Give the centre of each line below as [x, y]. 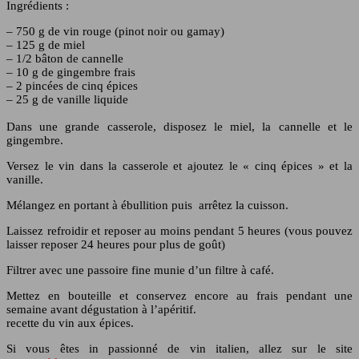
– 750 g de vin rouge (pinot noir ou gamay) [115, 32]
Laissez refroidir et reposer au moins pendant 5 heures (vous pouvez [179, 231]
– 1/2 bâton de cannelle [65, 59]
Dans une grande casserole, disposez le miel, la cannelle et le [179, 127]
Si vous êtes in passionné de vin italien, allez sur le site [179, 349]
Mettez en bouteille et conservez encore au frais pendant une [179, 296]
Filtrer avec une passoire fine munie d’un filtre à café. [140, 270]
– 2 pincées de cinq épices [72, 86]
